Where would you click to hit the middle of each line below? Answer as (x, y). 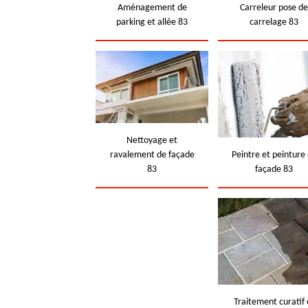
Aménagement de (152, 8)
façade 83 (274, 169)
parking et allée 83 (152, 22)
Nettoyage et (152, 141)
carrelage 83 (274, 22)
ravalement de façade (152, 155)
